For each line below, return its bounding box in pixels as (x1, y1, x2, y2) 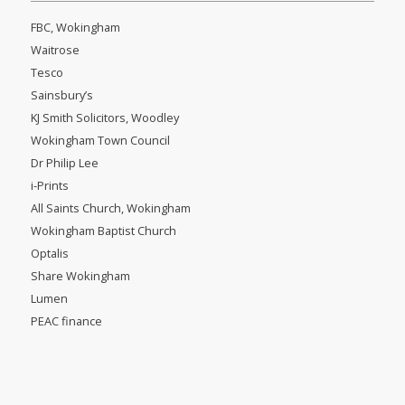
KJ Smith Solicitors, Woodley (30, 108, 179, 126)
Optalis (30, 244, 69, 261)
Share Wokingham (30, 267, 130, 284)
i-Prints (30, 176, 69, 193)
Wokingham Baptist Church (30, 221, 176, 239)
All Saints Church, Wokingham (30, 199, 191, 216)
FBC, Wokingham (30, 18, 120, 35)
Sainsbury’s (30, 86, 93, 103)
